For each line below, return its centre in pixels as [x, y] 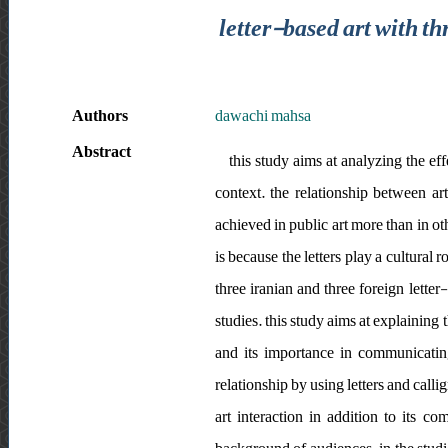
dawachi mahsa [262, 116]
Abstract [101, 152]
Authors [99, 116]
